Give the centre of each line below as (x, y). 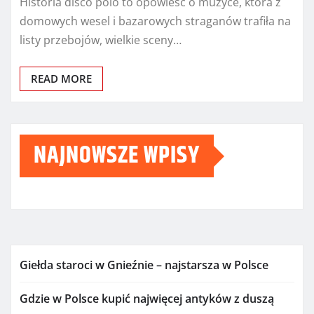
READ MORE (61, 79)
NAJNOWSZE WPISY (117, 156)
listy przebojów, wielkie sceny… (101, 40)
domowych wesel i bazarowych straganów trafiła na (155, 21)
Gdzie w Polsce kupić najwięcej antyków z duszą (147, 299)
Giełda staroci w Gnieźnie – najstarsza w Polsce (144, 265)
